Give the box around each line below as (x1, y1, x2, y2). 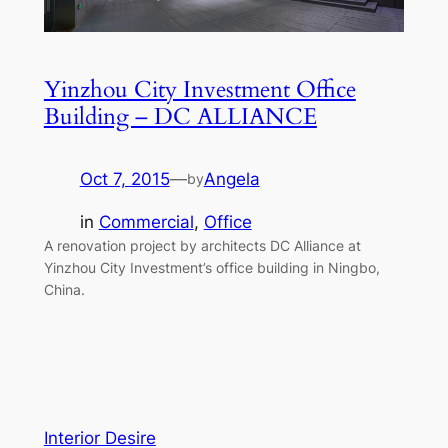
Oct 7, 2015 (79, 168, 170, 189)
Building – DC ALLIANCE (43, 100, 317, 132)
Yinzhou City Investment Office (43, 73, 356, 105)
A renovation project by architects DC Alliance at (43, 236, 361, 254)
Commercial (98, 211, 194, 232)
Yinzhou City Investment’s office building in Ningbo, (43, 258, 380, 276)
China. (43, 280, 85, 298)
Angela (203, 168, 260, 189)
